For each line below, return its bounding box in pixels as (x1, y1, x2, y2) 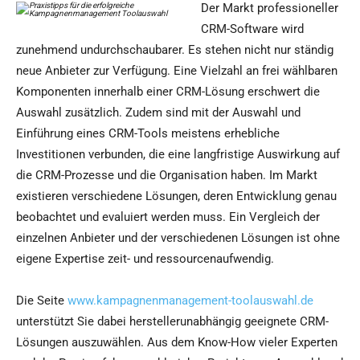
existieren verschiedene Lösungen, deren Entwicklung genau (16, 189, 337, 204)
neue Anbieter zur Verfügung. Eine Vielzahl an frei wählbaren (16, 63, 337, 79)
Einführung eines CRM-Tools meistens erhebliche (16, 126, 280, 141)
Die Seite (16, 293, 67, 309)
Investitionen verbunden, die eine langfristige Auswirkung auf (16, 147, 340, 162)
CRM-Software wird (201, 22, 304, 37)
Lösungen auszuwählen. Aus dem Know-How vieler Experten (16, 335, 337, 350)
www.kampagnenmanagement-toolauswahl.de (67, 293, 313, 309)
